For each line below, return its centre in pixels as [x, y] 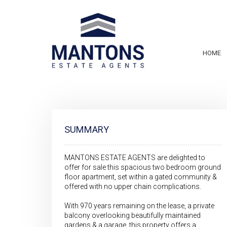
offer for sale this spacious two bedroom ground [143, 167]
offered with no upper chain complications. [133, 186]
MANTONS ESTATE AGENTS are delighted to [135, 158]
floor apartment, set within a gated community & [141, 177]
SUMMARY [87, 129]
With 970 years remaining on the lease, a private [139, 206]
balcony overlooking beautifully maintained [133, 215]
